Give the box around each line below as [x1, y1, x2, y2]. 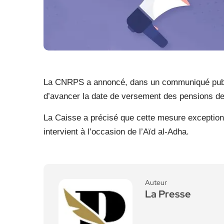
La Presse [145, 187, 191, 200]
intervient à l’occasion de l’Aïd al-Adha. [43, 127, 189, 136]
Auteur [145, 178, 167, 187]
